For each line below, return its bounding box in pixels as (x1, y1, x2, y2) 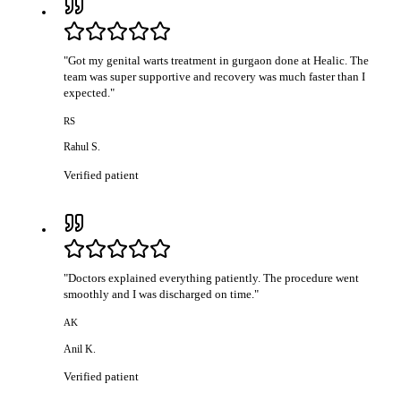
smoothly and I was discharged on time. (64, 286, 255, 301)
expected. (64, 85, 111, 99)
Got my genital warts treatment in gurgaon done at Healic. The (68, 53, 370, 67)
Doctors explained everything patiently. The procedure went (68, 270, 360, 285)
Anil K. (64, 342, 97, 355)
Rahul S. (64, 141, 101, 154)
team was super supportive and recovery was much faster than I (64, 69, 366, 83)
